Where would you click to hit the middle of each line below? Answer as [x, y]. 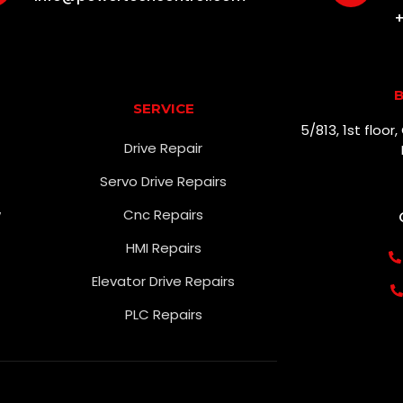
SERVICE [163, 108]
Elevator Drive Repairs [164, 281]
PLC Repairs [163, 314]
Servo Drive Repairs [164, 181]
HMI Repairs [163, 248]
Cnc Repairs [164, 215]
